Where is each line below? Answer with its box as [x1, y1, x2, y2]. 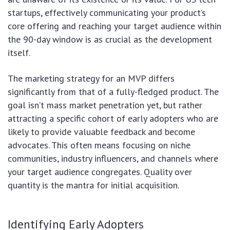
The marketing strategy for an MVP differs [8, 72, 175, 85]
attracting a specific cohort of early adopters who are [8, 112, 218, 125]
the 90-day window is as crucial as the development [8, 33, 212, 46]
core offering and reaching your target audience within [8, 20, 221, 32]
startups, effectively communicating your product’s [8, 7, 206, 19]
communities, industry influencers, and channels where [8, 152, 218, 165]
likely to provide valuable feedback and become [8, 126, 195, 138]
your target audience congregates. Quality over [8, 166, 192, 178]
